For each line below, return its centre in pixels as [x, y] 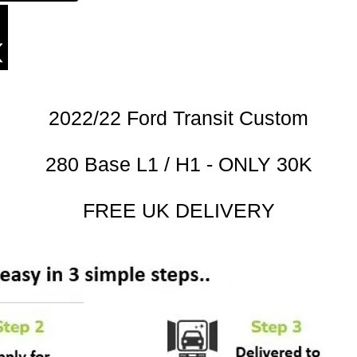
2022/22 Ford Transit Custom [178, 118]
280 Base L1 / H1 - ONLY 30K [178, 164]
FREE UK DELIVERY [178, 210]
